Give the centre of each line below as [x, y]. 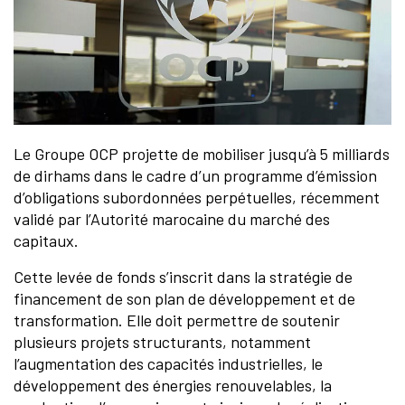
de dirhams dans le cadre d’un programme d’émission [195, 176]
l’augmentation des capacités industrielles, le [168, 364]
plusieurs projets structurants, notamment [162, 342]
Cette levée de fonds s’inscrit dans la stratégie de [183, 277]
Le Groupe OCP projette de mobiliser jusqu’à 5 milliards [202, 154]
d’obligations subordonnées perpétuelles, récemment [197, 198]
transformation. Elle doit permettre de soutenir [177, 320]
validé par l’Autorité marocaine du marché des [172, 219]
